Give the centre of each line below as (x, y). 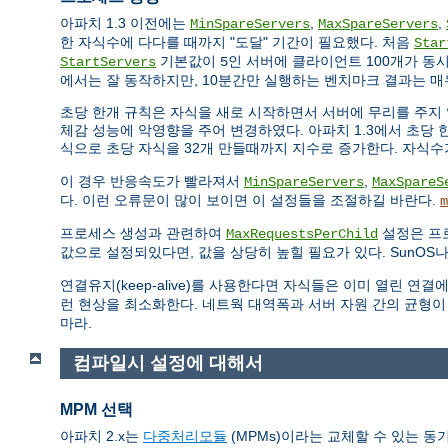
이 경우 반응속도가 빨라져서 (152, 181)
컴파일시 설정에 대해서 (167, 363)
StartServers (108, 62)
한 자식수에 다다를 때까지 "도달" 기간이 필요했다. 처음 (237, 42)
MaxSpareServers (378, 24)
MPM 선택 (96, 409)
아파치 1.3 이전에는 (125, 23)
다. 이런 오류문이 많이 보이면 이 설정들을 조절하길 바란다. (250, 200)
